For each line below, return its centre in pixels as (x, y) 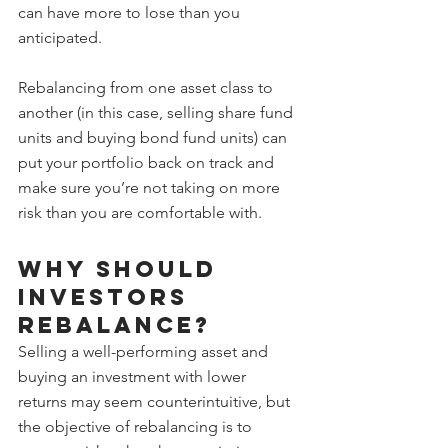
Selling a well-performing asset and (145, 351)
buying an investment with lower (134, 376)
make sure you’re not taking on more (151, 187)
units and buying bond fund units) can (154, 137)
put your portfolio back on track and (148, 162)
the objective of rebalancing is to (137, 426)
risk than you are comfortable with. (140, 212)
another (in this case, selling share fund (157, 112)
